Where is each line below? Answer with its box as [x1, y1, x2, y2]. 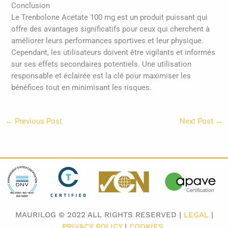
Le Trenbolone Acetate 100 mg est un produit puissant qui [11, 12, 208, 22]
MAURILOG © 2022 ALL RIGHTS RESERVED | [15, 210, 184, 219]
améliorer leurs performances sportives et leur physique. [11, 36, 204, 45]
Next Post [180, 117, 216, 126]
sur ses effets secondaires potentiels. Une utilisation [11, 59, 192, 69]
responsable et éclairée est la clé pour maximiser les [11, 71, 191, 80]
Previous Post [12, 117, 62, 126]
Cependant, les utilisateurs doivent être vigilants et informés [11, 47, 216, 57]
